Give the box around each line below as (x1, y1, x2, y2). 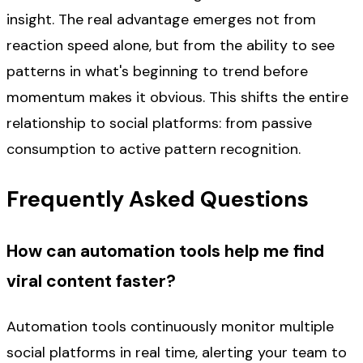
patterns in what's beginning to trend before (6, 61, 308, 81)
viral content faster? (6, 270, 176, 293)
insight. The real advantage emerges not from (6, 9, 316, 29)
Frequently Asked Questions (6, 185, 309, 213)
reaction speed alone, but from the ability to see (6, 35, 335, 55)
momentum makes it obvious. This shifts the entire (6, 87, 348, 107)
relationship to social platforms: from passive (6, 113, 312, 133)
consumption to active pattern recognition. (6, 139, 301, 159)
